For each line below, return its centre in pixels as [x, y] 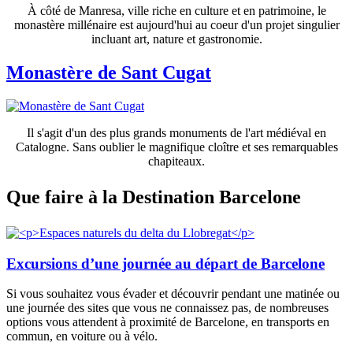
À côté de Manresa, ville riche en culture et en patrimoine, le [176, 11]
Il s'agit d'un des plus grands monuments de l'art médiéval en [176, 133]
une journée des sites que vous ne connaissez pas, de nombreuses [167, 308]
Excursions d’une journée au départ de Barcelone [165, 263]
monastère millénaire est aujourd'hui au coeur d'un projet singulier [176, 25]
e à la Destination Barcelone [188, 197]
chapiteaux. [176, 162]
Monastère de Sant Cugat [109, 73]
